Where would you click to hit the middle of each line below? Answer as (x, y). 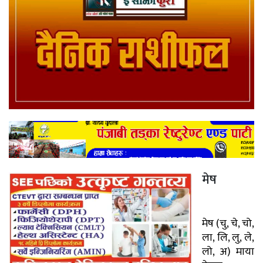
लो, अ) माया (228, 252)
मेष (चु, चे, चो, (228, 224)
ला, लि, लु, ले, (228, 238)
